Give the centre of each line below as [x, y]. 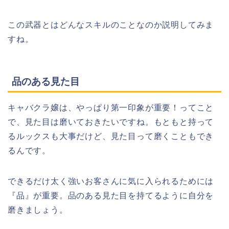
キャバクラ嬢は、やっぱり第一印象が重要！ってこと [111, 107]
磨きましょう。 [38, 210]
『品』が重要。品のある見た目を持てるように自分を [111, 195]
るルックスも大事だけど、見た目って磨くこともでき [111, 136]
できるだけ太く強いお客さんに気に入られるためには [111, 181]
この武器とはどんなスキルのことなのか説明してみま [111, 25]
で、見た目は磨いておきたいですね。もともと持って [111, 122]
